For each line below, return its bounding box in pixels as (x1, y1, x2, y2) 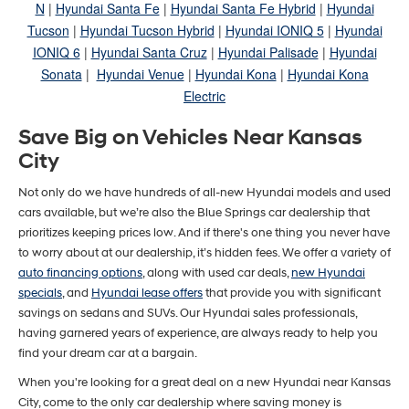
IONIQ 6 (32, 42, 80, 61)
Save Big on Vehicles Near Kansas (18, 123, 362, 152)
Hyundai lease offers (91, 285, 203, 300)
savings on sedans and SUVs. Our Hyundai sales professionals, (18, 305, 357, 320)
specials (18, 285, 62, 300)
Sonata (40, 64, 82, 83)
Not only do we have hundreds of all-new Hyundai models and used (18, 184, 391, 200)
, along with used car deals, (142, 265, 291, 280)
